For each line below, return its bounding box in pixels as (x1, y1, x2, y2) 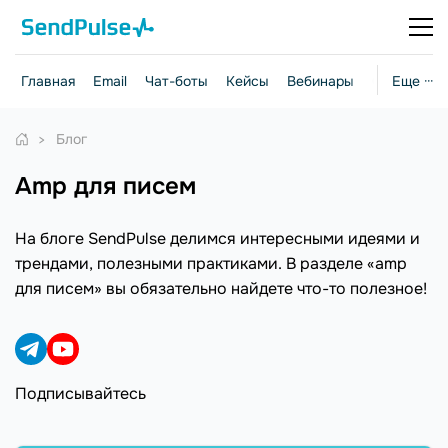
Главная (21, 72, 75, 90)
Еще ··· (392, 72, 433, 90)
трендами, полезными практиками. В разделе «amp (15, 253, 407, 274)
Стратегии (372, 72, 442, 90)
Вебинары (287, 72, 354, 90)
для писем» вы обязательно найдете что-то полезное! (15, 278, 427, 299)
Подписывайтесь (15, 383, 146, 404)
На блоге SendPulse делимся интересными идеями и (15, 228, 420, 249)
